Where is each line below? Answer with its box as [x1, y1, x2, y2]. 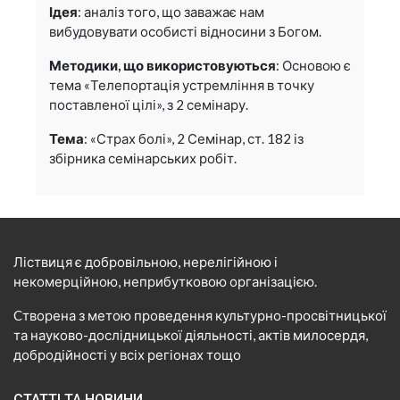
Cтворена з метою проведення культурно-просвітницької [13, 306, 387, 323]
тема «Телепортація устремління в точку [49, 77, 314, 94]
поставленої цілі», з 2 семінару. [49, 96, 251, 113]
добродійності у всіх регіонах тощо [13, 346, 241, 362]
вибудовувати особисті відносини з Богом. [49, 23, 321, 40]
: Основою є [276, 57, 351, 74]
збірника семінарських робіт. [49, 150, 237, 167]
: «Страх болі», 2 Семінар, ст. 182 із [84, 130, 304, 147]
